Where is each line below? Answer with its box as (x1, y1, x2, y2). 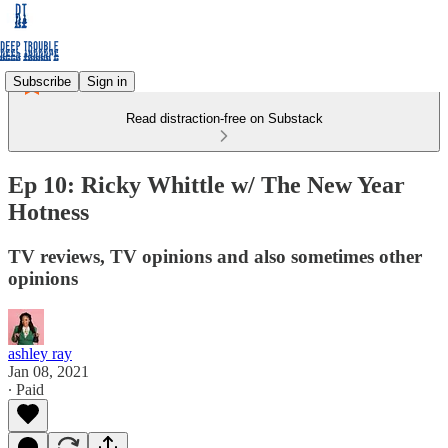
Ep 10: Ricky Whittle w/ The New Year (8, 171, 405, 198)
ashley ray (8, 344, 72, 362)
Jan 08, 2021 (8, 362, 89, 380)
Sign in (87, 73, 127, 89)
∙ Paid (8, 380, 44, 398)
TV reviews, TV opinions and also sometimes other (8, 245, 422, 267)
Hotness (8, 198, 89, 225)
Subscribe (13, 73, 71, 89)
